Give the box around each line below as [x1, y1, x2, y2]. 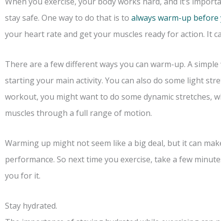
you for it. [5, 170, 40, 182]
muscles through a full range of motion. [5, 108, 152, 119]
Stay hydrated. [5, 200, 57, 212]
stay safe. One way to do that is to [5, 12, 131, 24]
